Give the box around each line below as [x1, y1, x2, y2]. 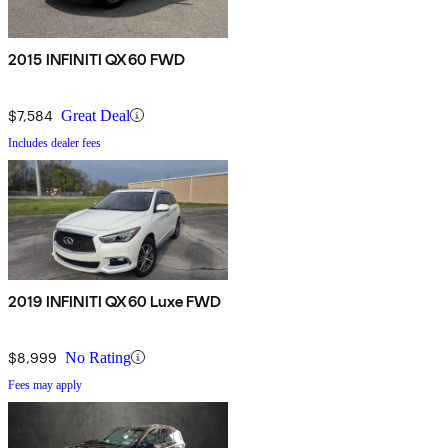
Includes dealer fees [8, 135, 101, 150]
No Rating [65, 348, 131, 366]
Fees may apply [8, 377, 82, 392]
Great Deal [61, 106, 130, 124]
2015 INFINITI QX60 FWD [8, 49, 186, 69]
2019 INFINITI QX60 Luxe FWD [8, 291, 222, 311]
